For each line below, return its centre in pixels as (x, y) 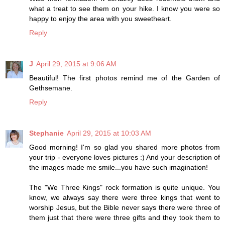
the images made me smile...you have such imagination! (119, 167)
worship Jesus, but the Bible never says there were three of (125, 207)
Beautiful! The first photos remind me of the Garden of (125, 78)
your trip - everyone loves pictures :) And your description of (125, 157)
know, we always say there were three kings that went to (125, 197)
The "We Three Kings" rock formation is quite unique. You (125, 187)
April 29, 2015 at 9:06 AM (76, 64)
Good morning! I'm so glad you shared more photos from (125, 147)
